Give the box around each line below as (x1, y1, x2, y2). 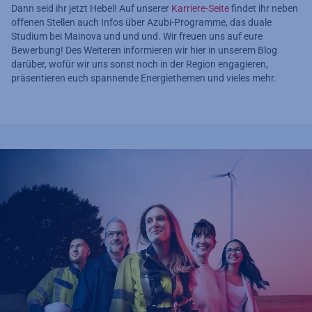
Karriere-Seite (171, 2, 229, 14)
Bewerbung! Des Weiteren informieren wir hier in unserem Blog (11, 44, 277, 56)
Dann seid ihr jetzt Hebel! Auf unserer (11, 2, 171, 14)
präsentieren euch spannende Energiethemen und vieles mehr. (11, 72, 276, 84)
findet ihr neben (229, 2, 298, 14)
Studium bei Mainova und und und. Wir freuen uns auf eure (11, 30, 263, 42)
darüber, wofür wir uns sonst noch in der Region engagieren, (11, 58, 268, 70)
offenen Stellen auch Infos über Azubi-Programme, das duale (11, 16, 272, 28)
